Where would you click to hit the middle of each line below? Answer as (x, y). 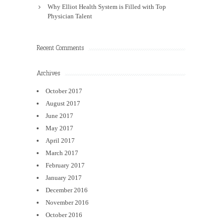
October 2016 (64, 215)
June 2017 (59, 116)
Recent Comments (60, 48)
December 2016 (67, 190)
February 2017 (65, 166)
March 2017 (62, 153)
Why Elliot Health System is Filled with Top (107, 7)
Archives (48, 73)
